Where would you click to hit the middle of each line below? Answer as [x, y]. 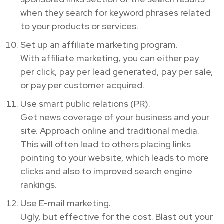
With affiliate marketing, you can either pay [110, 58]
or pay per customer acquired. [82, 85]
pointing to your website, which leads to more [115, 157]
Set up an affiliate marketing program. [99, 44]
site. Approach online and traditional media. [110, 130]
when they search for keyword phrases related [115, 12]
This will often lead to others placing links [106, 144]
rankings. [39, 184]
